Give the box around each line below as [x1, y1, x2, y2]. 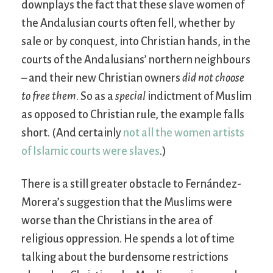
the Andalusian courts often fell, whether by [21, 17, 235, 30]
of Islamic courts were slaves [21, 145, 160, 158]
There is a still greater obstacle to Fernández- [21, 178, 241, 191]
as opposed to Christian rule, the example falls [21, 108, 244, 121]
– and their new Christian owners [21, 72, 182, 85]
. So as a [76, 90, 115, 103]
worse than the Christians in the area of [21, 214, 212, 227]
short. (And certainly [21, 127, 123, 140]
